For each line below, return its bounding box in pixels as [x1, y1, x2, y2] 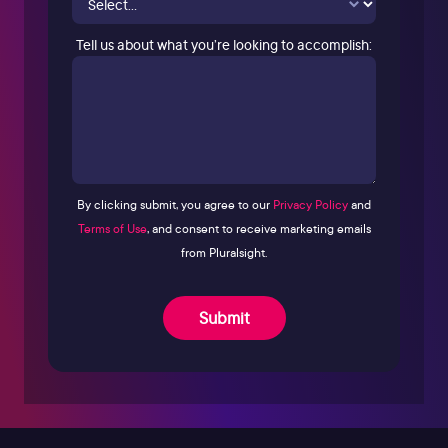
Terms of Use [77, 219, 147, 237]
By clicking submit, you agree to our [77, 195, 273, 213]
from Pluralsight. [181, 243, 267, 261]
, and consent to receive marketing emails [146, 219, 371, 237]
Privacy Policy [273, 195, 348, 213]
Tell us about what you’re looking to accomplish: [76, 34, 372, 54]
